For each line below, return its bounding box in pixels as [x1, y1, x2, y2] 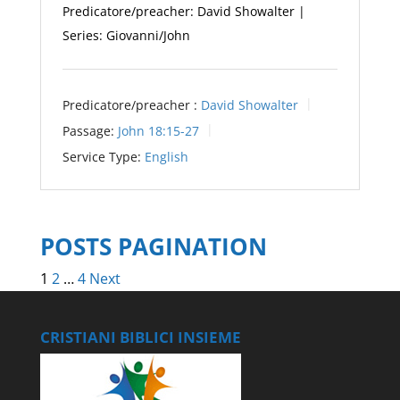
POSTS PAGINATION [39, 230, 267, 263]
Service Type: [62, 147, 141, 165]
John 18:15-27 [117, 121, 199, 139]
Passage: [62, 121, 114, 139]
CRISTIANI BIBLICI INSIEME [39, 327, 241, 348]
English [144, 147, 188, 165]
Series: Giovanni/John [62, 27, 190, 45]
